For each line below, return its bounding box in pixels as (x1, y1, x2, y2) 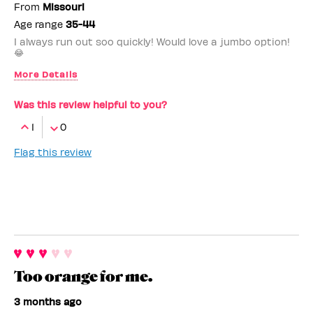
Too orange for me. (14, 268, 152, 286)
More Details (14, 68, 78, 80)
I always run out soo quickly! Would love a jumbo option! (14, 36, 290, 48)
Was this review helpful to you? (14, 99, 167, 111)
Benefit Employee (14, 89, 113, 103)
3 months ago (14, 296, 82, 308)
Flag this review (14, 146, 92, 159)
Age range (14, 18, 66, 31)
